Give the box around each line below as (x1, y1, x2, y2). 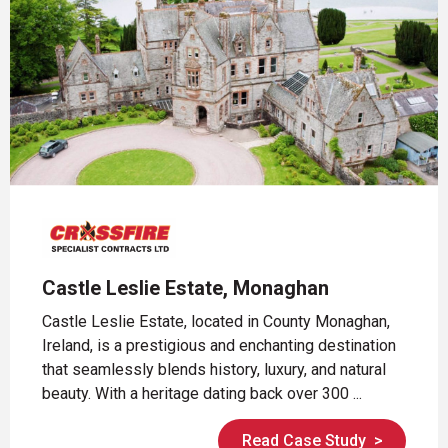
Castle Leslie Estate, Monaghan (42, 276, 329, 301)
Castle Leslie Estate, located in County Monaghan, (42, 312, 390, 332)
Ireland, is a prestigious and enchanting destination (42, 336, 396, 356)
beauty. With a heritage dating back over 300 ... (42, 384, 362, 404)
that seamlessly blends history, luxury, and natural (42, 360, 386, 380)
